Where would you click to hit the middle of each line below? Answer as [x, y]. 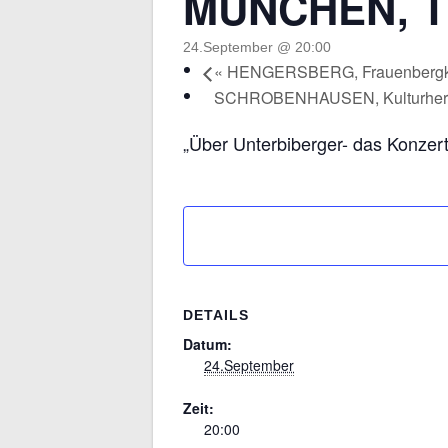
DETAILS [216, 314]
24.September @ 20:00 [257, 47]
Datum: [207, 343]
